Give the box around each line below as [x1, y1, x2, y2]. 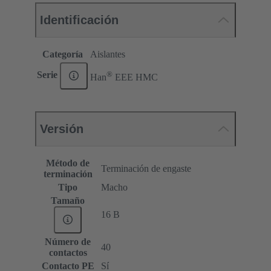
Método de [46, 157, 90, 168]
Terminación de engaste [101, 163, 191, 174]
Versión [40, 122, 83, 135]
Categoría [42, 48, 83, 59]
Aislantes [90, 48, 125, 59]
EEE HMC [113, 71, 158, 82]
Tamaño [51, 195, 85, 206]
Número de [45, 236, 91, 247]
